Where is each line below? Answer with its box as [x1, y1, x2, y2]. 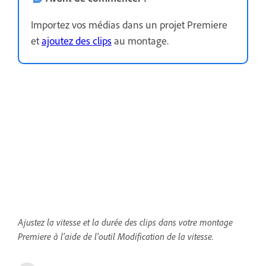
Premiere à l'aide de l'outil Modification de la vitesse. [18, 230, 214, 243]
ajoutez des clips [42, 34, 112, 47]
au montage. [112, 34, 169, 47]
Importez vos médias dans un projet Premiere [31, 18, 227, 31]
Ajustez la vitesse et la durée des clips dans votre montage [18, 216, 233, 229]
